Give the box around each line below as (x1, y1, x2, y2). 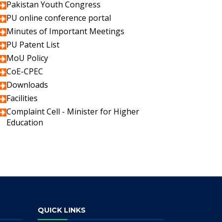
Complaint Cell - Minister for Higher (6, 106, 139, 117)
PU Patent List (6, 39, 59, 50)
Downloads (6, 79, 48, 90)
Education (6, 117, 43, 128)
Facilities (6, 93, 38, 104)
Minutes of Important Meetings (6, 26, 124, 37)
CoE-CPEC (6, 66, 43, 77)
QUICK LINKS (38, 206, 86, 215)
